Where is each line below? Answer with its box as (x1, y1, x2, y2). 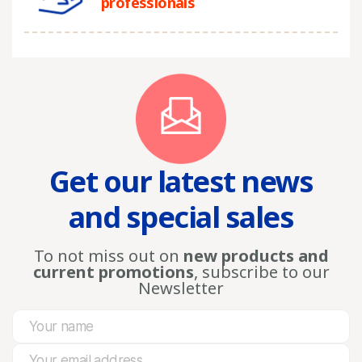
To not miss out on (33, 245, 183, 267)
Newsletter (138, 277, 224, 299)
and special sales (68, 197, 294, 237)
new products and (183, 245, 329, 267)
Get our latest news (48, 162, 314, 201)
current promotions (32, 261, 194, 283)
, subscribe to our (193, 261, 330, 283)
